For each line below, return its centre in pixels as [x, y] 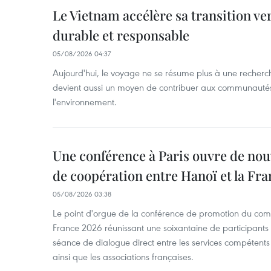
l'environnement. [85, 102]
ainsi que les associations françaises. [124, 256]
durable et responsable [121, 35]
